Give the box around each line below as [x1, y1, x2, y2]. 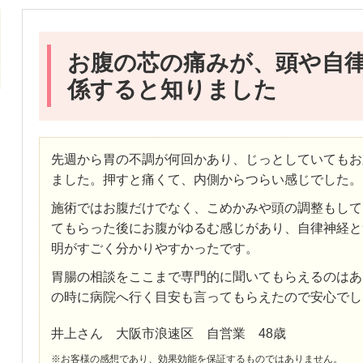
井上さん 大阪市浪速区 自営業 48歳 [50, 326, 286, 340]
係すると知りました [66, 76, 277, 102]
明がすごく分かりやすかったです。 [50, 241, 258, 255]
